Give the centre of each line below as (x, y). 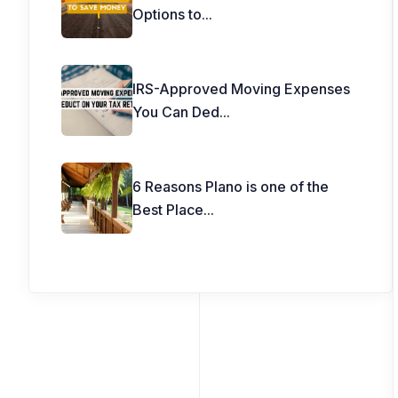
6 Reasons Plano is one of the (231, 187)
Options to (167, 14)
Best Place (168, 210)
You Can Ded (176, 112)
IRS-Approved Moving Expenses (241, 89)
